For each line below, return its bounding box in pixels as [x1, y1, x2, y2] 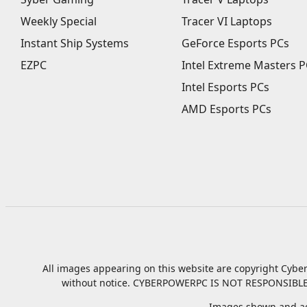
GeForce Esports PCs [181, 36, 289, 51]
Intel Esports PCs [181, 79, 269, 95]
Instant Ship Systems [21, 36, 129, 51]
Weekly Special [21, 14, 97, 29]
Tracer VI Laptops [181, 14, 272, 29]
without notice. [62, 276, 133, 289]
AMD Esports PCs [181, 101, 271, 116]
